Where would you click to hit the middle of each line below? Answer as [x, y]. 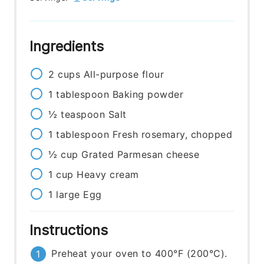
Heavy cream [108, 175]
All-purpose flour [124, 75]
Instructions [71, 230]
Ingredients [69, 47]
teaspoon [83, 115]
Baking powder [148, 95]
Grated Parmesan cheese [141, 155]
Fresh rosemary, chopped [172, 135]
